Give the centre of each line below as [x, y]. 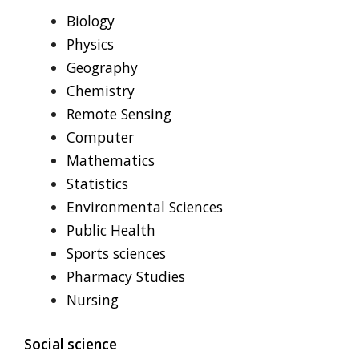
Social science [71, 343]
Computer [100, 137]
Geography [102, 67]
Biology [90, 20]
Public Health [111, 230]
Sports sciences [116, 253]
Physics [90, 44]
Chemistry [100, 90]
